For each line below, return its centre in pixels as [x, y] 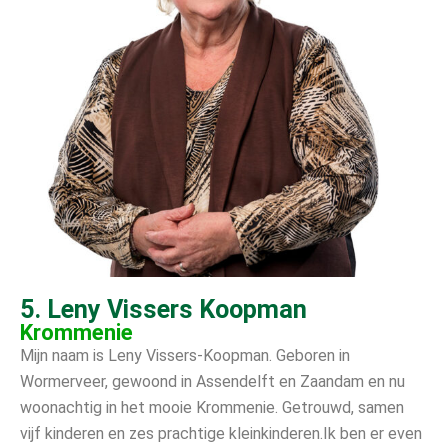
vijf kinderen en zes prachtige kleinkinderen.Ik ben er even [221, 433]
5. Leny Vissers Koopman [163, 309]
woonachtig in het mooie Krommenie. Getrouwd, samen [212, 407]
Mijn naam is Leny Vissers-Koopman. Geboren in [185, 355]
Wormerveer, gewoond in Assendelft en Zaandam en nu [212, 381]
